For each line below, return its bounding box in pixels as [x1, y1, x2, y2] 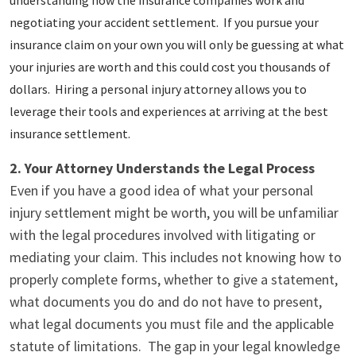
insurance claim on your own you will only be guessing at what [10, 36, 344, 52]
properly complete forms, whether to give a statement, [10, 269, 338, 288]
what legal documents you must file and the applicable [10, 314, 334, 333]
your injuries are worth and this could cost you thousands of [10, 58, 331, 75]
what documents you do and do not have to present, [10, 292, 322, 311]
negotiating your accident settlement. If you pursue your [10, 14, 319, 30]
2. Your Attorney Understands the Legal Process [10, 158, 315, 177]
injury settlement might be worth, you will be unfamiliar [10, 203, 339, 222]
